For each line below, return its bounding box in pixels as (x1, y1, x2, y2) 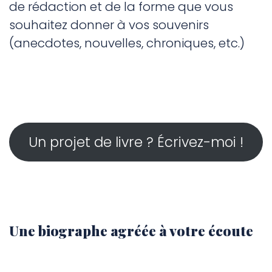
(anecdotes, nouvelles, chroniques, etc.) (9, 35, 245, 52)
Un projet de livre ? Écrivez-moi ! (28, 132, 243, 152)
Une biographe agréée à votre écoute (9, 221, 253, 240)
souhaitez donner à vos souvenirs (9, 16, 209, 34)
